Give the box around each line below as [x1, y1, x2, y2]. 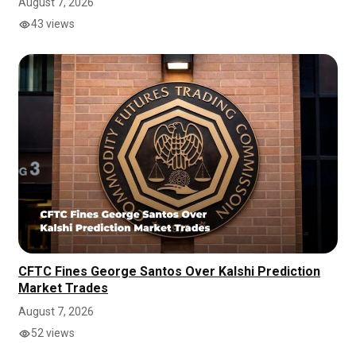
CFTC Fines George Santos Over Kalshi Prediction [18, 264, 320, 280]
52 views [31, 327, 75, 340]
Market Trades [18, 281, 108, 296]
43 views [31, 17, 75, 31]
